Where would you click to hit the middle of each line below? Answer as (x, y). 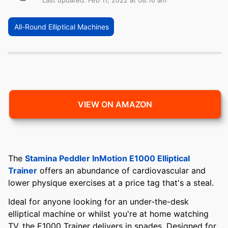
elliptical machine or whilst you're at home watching (108, 213)
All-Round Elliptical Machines (62, 27)
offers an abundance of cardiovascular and (121, 170)
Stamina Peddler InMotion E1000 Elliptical (107, 158)
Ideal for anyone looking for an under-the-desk (98, 201)
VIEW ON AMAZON (115, 104)
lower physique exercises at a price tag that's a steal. (111, 183)
